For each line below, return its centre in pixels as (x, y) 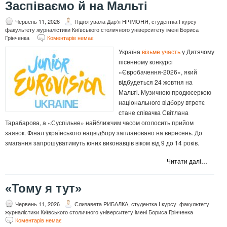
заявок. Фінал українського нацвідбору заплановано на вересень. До (104, 133)
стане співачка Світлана (154, 112)
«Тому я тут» (43, 188)
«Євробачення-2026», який (158, 72)
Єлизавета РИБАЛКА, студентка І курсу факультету (142, 204)
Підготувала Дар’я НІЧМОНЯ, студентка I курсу (136, 22)
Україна (130, 52)
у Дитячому (197, 52)
